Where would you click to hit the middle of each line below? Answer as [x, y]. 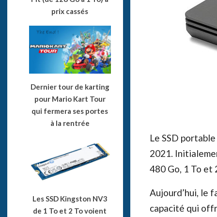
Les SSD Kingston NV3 [70, 199]
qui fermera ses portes [70, 111]
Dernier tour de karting [70, 86]
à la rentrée [70, 123]
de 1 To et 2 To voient [70, 211]
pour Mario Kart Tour [70, 99]
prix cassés [70, 11]
